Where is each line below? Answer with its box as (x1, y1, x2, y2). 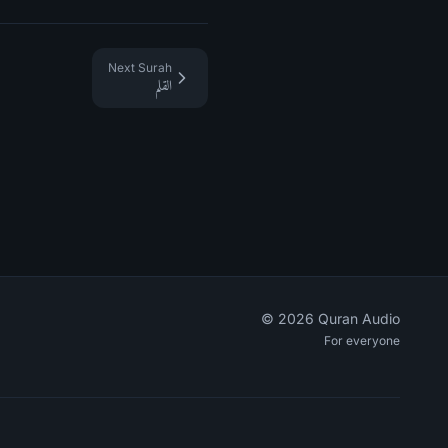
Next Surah (108, 60, 172, 75)
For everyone (323, 333, 400, 348)
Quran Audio (313, 310, 400, 327)
